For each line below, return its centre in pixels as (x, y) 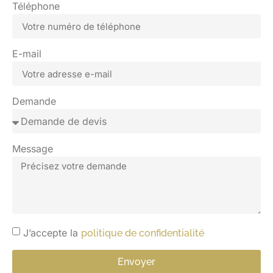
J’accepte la (52, 232)
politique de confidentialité (143, 233)
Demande (34, 101)
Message (33, 149)
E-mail (27, 54)
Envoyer (136, 262)
